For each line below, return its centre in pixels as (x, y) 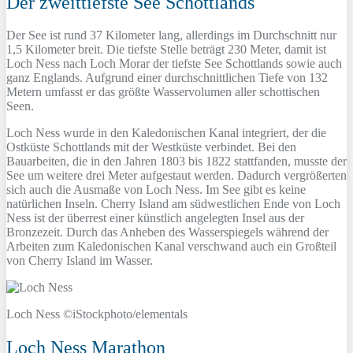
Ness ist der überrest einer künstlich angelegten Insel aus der (155, 218)
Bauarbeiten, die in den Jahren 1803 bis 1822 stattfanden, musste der (176, 162)
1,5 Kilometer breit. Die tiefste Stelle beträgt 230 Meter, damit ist (166, 50)
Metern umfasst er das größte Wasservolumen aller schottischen (163, 92)
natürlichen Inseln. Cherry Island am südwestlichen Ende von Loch (173, 204)
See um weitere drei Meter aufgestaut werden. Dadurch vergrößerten (176, 176)
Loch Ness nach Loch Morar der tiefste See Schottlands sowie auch (174, 64)
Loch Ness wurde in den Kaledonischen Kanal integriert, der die (166, 133)
